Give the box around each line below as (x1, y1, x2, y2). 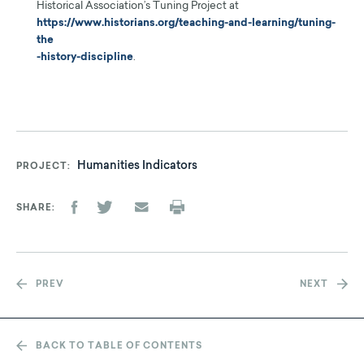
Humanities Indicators (77, 161, 197, 173)
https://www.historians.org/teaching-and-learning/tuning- (37, 18, 336, 29)
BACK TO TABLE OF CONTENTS (36, 342, 202, 352)
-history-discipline (37, 52, 133, 63)
